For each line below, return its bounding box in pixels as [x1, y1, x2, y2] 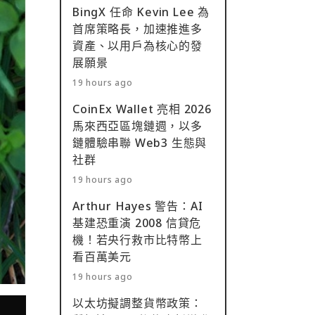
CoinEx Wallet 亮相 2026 [72, 101, 212, 117]
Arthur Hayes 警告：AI [72, 198, 203, 214]
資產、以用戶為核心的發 [72, 38, 202, 53]
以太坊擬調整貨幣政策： [72, 295, 202, 311]
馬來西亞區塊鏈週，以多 [72, 118, 202, 134]
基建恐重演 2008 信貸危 [72, 215, 202, 231]
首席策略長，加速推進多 [72, 21, 202, 37]
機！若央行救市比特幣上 [72, 232, 202, 247]
